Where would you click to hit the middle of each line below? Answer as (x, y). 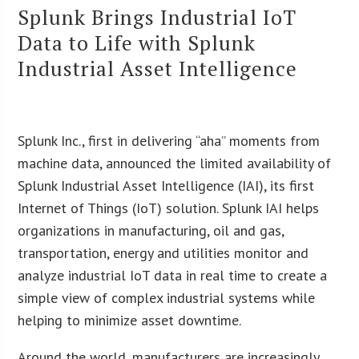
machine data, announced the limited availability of (175, 163)
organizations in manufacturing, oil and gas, (151, 230)
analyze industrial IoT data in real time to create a (173, 275)
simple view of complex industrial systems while (167, 297)
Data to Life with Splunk (137, 42)
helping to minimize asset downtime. (130, 320)
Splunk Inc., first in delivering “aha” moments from (169, 140)
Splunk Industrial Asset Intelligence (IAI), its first (166, 185)
